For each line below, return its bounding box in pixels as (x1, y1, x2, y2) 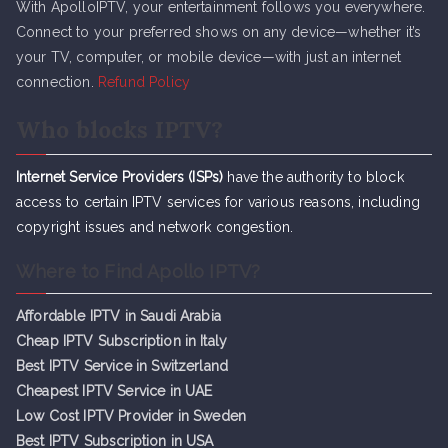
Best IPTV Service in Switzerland (16, 358, 229, 374)
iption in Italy (143, 333, 228, 349)
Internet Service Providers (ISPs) (16, 169, 224, 185)
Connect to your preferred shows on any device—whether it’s (16, 24, 422, 40)
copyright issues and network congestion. (16, 219, 294, 235)
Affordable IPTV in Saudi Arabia (16, 308, 221, 324)
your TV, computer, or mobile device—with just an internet (16, 49, 402, 65)
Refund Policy (97, 74, 191, 90)
